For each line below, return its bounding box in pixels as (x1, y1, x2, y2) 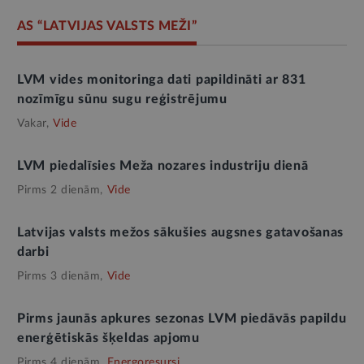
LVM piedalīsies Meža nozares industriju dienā (17, 158, 309, 172)
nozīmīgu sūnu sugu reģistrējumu (17, 92, 227, 106)
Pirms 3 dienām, (17, 270, 103, 282)
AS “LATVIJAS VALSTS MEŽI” (17, 19, 197, 32)
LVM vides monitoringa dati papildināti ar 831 (17, 72, 306, 86)
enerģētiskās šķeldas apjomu (17, 331, 200, 344)
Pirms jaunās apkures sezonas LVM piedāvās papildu (17, 311, 347, 325)
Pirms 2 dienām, (17, 184, 103, 196)
